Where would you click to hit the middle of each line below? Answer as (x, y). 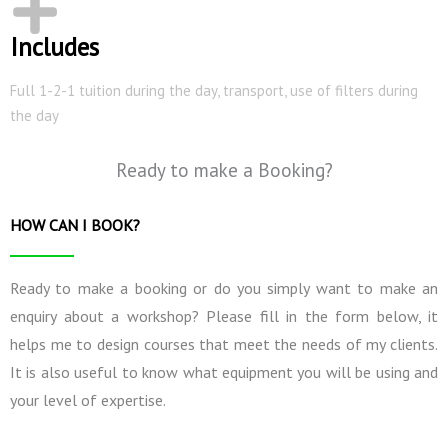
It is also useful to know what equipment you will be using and (224, 371)
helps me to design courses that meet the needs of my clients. (224, 343)
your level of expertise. (89, 399)
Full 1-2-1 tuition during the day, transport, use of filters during (214, 90)
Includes (54, 46)
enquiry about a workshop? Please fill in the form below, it (224, 315)
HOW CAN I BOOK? (75, 224)
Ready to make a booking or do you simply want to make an (224, 287)
